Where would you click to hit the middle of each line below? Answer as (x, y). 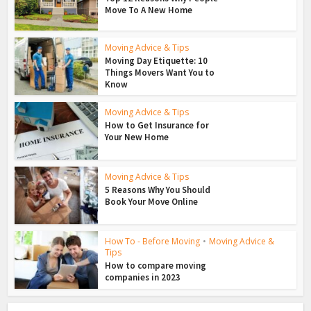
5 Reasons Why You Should (158, 190)
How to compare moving (156, 266)
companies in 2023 (143, 278)
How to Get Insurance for (157, 126)
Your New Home (137, 137)
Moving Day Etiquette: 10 (157, 61)
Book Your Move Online (152, 202)
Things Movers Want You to (160, 73)
